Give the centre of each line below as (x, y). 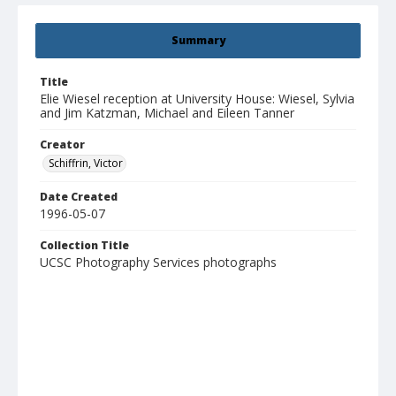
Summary (198, 41)
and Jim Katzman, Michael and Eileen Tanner (167, 113)
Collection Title (84, 246)
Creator (62, 145)
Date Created (79, 197)
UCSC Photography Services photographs (158, 263)
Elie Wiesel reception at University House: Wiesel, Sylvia (197, 99)
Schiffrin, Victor (86, 164)
